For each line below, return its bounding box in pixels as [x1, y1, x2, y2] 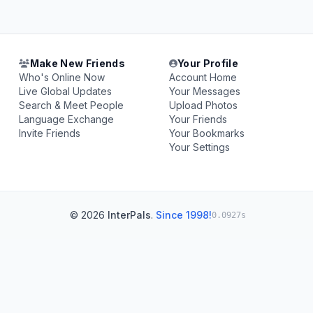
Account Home [168, 71, 237, 83]
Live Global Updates [19, 85, 112, 97]
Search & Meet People [19, 99, 124, 111]
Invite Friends [19, 127, 81, 139]
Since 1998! [156, 209, 212, 221]
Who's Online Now [19, 71, 105, 83]
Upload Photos [168, 99, 238, 111]
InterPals [108, 209, 151, 221]
